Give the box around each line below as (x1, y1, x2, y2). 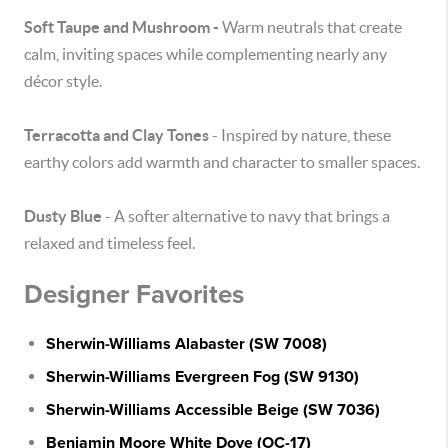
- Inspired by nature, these (209, 126, 391, 144)
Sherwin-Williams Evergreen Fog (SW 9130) (46, 367, 359, 387)
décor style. (24, 72, 102, 90)
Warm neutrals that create (222, 18, 402, 36)
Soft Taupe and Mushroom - (24, 18, 222, 36)
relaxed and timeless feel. (24, 234, 195, 252)
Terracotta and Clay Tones (24, 126, 209, 144)
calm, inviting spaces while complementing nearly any (24, 45, 387, 63)
